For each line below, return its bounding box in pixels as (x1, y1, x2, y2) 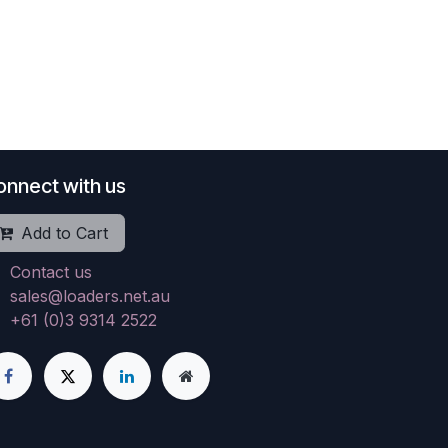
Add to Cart (21, 223, 108, 244)
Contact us (9, 262, 92, 283)
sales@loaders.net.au (9, 286, 170, 307)
